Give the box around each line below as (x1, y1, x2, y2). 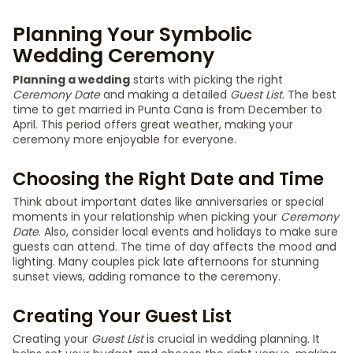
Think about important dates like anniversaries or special (13, 194, 324, 210)
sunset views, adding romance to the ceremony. (13, 269, 281, 284)
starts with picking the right (130, 72, 283, 87)
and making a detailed (100, 87, 230, 102)
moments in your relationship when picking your (13, 209, 281, 225)
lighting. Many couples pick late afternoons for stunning (13, 254, 319, 269)
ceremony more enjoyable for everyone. (13, 132, 236, 147)
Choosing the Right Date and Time (13, 166, 324, 191)
